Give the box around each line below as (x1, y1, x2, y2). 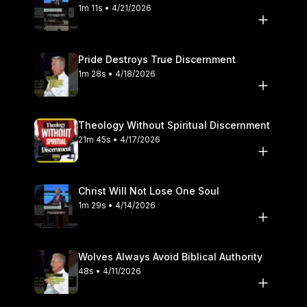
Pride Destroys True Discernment (78, 53, 236, 65)
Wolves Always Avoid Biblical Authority (78, 250, 262, 262)
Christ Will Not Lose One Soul (78, 184, 219, 197)
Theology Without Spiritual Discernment (78, 119, 270, 131)
